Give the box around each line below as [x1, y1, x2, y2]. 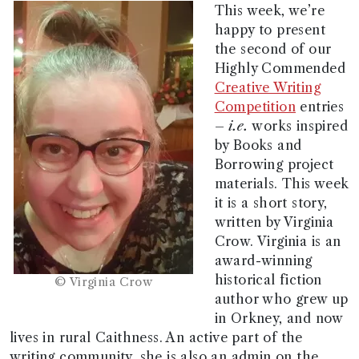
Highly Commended [214, 60, 345, 76]
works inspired [248, 118, 349, 134]
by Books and [214, 137, 302, 153]
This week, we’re [214, 2, 325, 18]
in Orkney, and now [214, 310, 343, 326]
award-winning [214, 252, 313, 268]
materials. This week [214, 175, 349, 192]
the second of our [214, 41, 332, 57]
